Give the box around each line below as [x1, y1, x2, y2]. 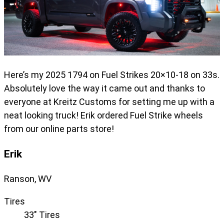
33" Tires [24, 209, 60, 220]
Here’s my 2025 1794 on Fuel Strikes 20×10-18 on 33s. [4, 69, 219, 80]
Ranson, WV [4, 173, 51, 184]
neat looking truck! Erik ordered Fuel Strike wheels [4, 110, 203, 121]
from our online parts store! [4, 123, 114, 134]
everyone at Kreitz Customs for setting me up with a [4, 96, 214, 107]
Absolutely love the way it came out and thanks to [4, 83, 205, 94]
